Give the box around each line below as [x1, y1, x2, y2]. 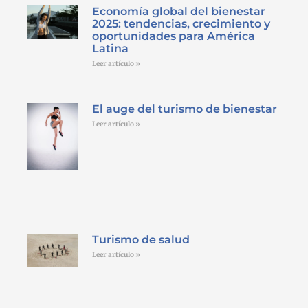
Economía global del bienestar [91, 4, 265, 18]
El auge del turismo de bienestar [91, 102, 277, 116]
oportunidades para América [91, 29, 255, 43]
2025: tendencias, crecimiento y [91, 16, 270, 30]
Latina [91, 41, 129, 55]
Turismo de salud [91, 233, 190, 247]
